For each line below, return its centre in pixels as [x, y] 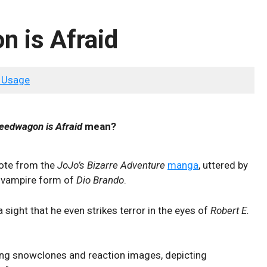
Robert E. [230, 210]
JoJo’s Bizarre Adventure [111, 165]
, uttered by [223, 165]
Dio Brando [100, 180]
